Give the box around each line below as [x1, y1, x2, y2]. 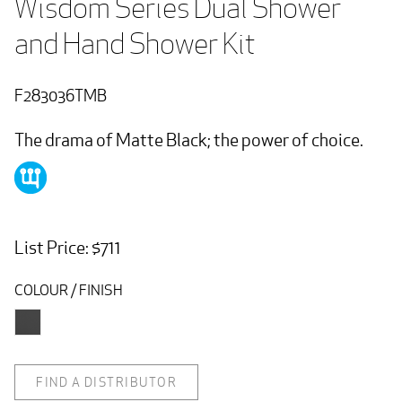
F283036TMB [14, 84, 107, 106]
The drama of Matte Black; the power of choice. [14, 127, 366, 152]
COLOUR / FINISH [14, 280, 123, 300]
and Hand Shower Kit [14, 25, 256, 62]
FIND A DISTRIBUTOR [36, 373, 177, 390]
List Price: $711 [14, 235, 121, 259]
